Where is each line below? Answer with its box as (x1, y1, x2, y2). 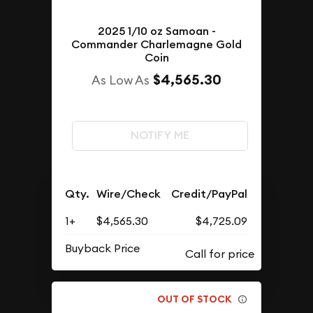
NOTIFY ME (130, 128, 189, 143)
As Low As (92, 71, 150, 88)
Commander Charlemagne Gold (71, 36, 242, 52)
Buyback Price (65, 240, 140, 255)
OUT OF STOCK (157, 292, 233, 305)
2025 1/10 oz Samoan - (97, 23, 216, 38)
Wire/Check (96, 186, 161, 201)
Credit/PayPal (171, 186, 248, 201)
